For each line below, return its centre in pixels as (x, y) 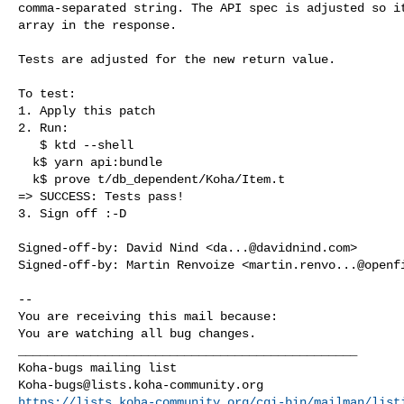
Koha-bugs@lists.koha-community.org (141, 385)
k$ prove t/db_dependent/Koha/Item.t (25, 179)
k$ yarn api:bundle (25, 162)
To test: (47, 93)
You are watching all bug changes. (137, 333)
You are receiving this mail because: (148, 316)
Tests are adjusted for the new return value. (177, 59)
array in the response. (97, 25)
